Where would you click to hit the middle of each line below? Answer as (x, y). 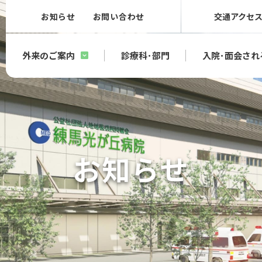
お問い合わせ (118, 16)
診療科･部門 (145, 55)
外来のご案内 (48, 55)
